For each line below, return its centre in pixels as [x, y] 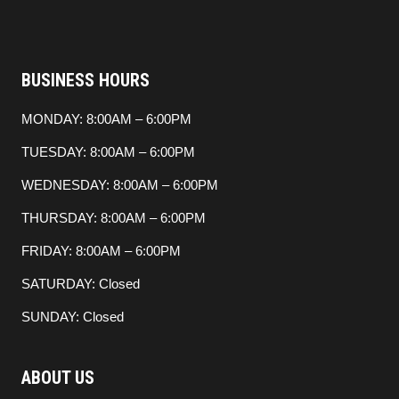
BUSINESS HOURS [85, 81]
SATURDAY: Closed [81, 284]
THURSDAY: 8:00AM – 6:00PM [114, 218]
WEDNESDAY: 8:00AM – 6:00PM [120, 185]
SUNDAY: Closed [73, 317]
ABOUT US [58, 378]
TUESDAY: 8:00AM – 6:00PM [108, 152]
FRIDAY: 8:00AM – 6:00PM [101, 251]
